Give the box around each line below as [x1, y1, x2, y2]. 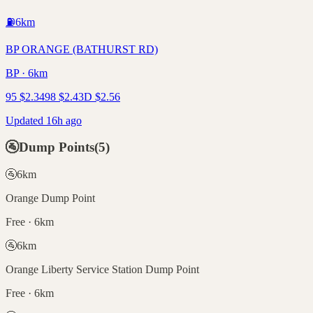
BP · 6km [6, 66, 48, 79]
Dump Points [19, 140, 94, 155]
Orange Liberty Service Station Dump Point [6, 263, 199, 275]
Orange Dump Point [6, 191, 95, 204]
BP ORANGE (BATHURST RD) [6, 43, 158, 55]
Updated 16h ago [6, 114, 82, 126]
